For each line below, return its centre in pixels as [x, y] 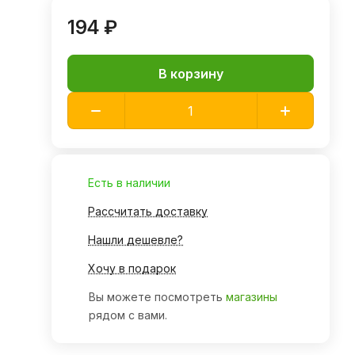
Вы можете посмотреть [158, 297]
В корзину [191, 73]
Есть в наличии [130, 183]
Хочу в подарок [132, 268]
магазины [252, 297]
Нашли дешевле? [136, 240]
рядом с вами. [128, 315]
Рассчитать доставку [148, 211]
